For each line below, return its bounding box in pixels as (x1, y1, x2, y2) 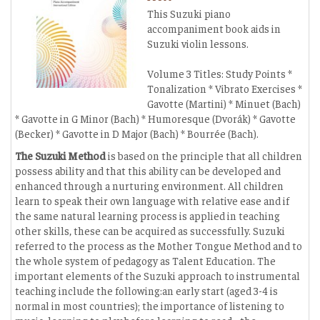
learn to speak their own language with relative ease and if (15, 194, 289, 207)
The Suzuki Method (15, 149, 106, 162)
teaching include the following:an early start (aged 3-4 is (15, 284, 278, 297)
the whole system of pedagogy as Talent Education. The (15, 254, 276, 267)
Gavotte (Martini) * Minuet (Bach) (147, 96, 301, 110)
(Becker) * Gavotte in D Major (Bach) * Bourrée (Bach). (15, 126, 259, 140)
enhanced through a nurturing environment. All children (15, 179, 284, 192)
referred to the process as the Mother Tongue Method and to (15, 239, 302, 252)
